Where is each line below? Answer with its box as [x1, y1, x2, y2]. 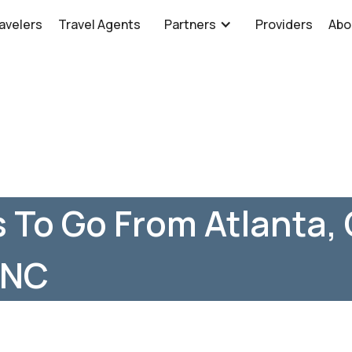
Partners [164, 16, 217, 33]
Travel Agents [58, 16, 141, 33]
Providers [255, 16, 313, 33]
